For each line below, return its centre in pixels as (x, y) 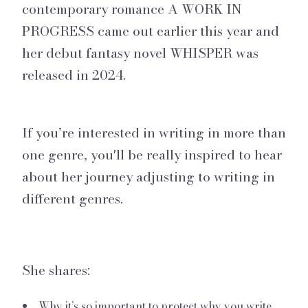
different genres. (73, 198)
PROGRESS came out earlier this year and (151, 31)
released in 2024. (74, 75)
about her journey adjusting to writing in (148, 176)
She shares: (56, 270)
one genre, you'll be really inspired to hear (152, 154)
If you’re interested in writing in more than (154, 132)
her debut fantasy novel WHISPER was (140, 53)
